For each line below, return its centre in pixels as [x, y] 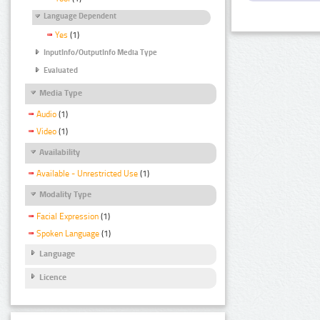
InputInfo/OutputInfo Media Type [100, 53]
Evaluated [61, 70]
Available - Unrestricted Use [87, 174]
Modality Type [65, 195]
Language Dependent [80, 16]
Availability [60, 152]
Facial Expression [67, 216]
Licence [53, 277]
